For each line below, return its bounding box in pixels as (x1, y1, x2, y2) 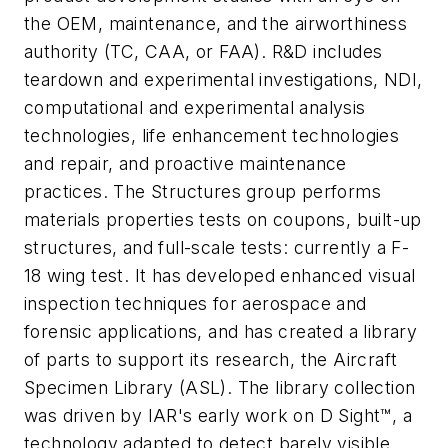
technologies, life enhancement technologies (24, 125, 400, 147)
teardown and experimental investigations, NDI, (24, 69, 423, 91)
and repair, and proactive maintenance (24, 153, 347, 175)
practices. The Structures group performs (24, 181, 381, 203)
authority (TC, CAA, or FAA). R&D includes (24, 41, 383, 63)
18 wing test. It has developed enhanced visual (24, 265, 416, 287)
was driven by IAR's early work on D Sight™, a (24, 405, 412, 427)
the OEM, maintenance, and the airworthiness (24, 13, 408, 35)
